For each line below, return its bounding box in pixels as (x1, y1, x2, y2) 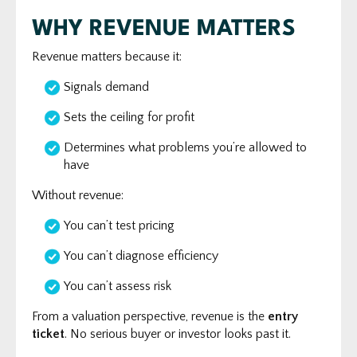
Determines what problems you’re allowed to (64, 139, 307, 155)
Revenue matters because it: (32, 49, 182, 64)
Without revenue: (32, 187, 124, 202)
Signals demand (64, 79, 149, 94)
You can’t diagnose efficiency (64, 248, 218, 263)
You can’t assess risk (64, 278, 171, 293)
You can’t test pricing (64, 218, 175, 233)
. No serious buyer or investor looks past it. (65, 326, 291, 341)
